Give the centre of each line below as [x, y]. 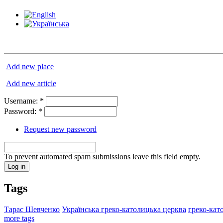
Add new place [30, 66]
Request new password [60, 129]
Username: [22, 101]
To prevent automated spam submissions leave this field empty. [102, 156]
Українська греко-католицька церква [124, 209]
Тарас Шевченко [32, 209]
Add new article [31, 83]
